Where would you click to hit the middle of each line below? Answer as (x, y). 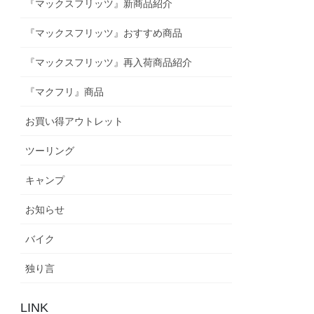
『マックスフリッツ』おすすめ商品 (104, 33)
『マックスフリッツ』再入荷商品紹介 (109, 62)
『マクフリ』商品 (65, 91)
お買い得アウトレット (75, 121)
